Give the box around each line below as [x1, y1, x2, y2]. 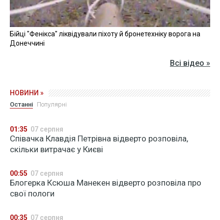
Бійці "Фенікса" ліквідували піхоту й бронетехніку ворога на [10, 30, 200, 38]
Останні [10, 101, 33, 109]
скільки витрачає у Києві [10, 144, 103, 155]
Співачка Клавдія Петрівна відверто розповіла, [10, 134, 188, 144]
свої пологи [10, 189, 55, 199]
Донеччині [10, 39, 45, 48]
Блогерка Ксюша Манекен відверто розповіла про [10, 178, 201, 188]
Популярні [37, 101, 67, 109]
